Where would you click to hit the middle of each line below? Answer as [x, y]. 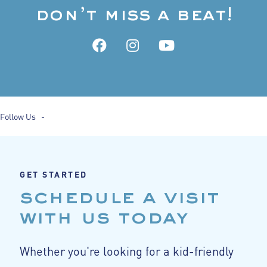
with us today [104, 218]
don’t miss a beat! [133, 16]
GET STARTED [54, 173]
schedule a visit [119, 198]
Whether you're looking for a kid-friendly [127, 250]
